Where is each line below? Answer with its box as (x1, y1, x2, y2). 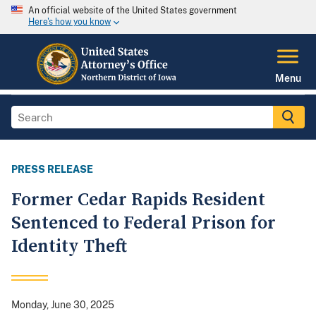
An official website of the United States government (28, 6, 237, 16)
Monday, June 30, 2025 (11, 299, 114, 311)
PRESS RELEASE (11, 164, 93, 176)
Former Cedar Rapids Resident (11, 188, 265, 212)
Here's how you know (28, 17, 111, 28)
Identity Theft (11, 235, 127, 259)
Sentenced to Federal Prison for (11, 212, 276, 236)
